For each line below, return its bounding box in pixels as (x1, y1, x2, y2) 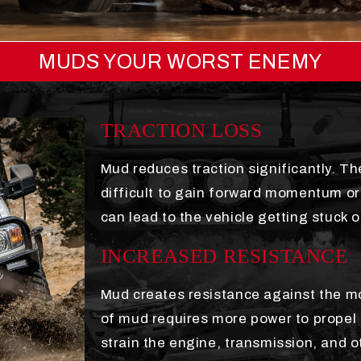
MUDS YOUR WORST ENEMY (39, 51, 322, 73)
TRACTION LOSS (100, 119, 263, 142)
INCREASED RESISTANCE (100, 245, 348, 268)
